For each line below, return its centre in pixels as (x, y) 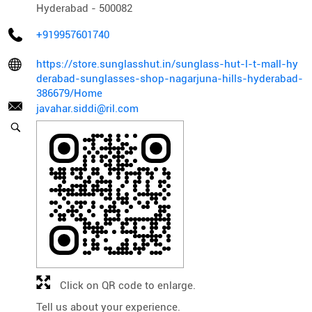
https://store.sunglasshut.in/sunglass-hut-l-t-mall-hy (167, 64)
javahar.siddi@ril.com (87, 109)
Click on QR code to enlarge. (128, 286)
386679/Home (69, 94)
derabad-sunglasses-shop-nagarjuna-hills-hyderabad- (170, 79)
